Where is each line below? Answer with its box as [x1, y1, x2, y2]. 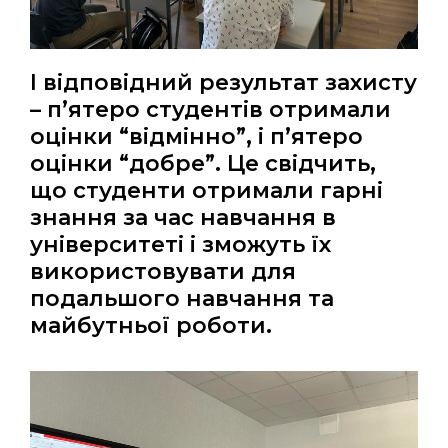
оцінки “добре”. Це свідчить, [30, 150, 376, 178]
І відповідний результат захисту [30, 69, 417, 97]
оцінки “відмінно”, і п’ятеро [30, 123, 363, 151]
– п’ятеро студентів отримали [30, 96, 391, 124]
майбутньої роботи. [30, 312, 272, 340]
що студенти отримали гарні [30, 177, 383, 205]
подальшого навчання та [30, 285, 334, 313]
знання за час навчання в [30, 204, 336, 232]
